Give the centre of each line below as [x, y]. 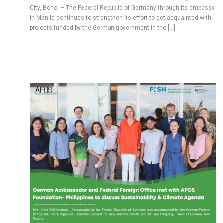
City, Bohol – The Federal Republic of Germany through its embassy [122, 8]
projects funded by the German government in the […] [103, 28]
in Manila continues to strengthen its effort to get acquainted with [120, 18]
